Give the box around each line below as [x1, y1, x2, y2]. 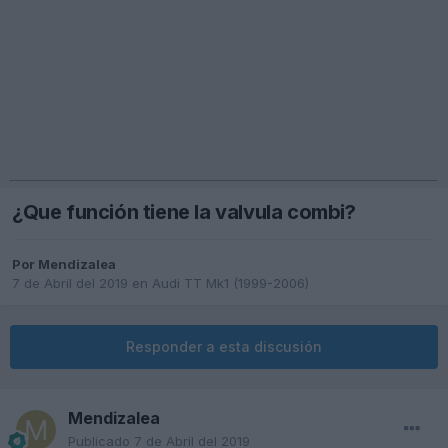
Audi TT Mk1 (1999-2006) [152, 275, 309, 292]
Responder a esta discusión [126, 338, 322, 356]
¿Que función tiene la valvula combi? [12, 200, 356, 225]
